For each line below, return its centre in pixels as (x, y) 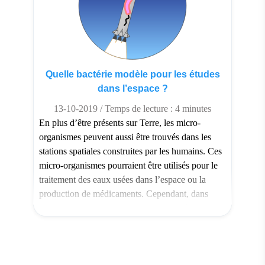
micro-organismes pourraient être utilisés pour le (128, 165)
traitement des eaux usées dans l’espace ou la (122, 179)
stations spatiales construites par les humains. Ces (130, 151)
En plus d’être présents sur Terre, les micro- (120, 122)
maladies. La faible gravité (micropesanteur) (121, 222)
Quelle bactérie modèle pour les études (132, 74)
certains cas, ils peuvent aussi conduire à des (121, 208)
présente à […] (67, 236)
